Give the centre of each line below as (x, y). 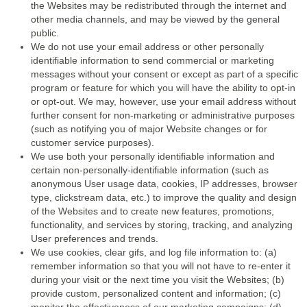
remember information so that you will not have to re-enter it (161, 266)
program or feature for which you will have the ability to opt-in (163, 88)
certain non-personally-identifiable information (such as (150, 170)
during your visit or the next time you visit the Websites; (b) (158, 280)
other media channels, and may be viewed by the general (155, 19)
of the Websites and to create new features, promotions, (152, 211)
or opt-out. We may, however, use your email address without (163, 101)
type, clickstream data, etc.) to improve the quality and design (164, 197)
